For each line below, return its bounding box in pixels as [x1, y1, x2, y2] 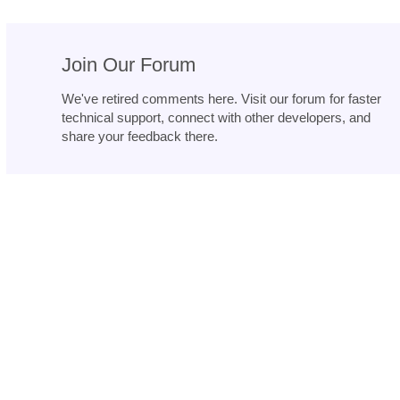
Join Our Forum [62, 53, 196, 76]
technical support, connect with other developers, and [62, 109, 371, 125]
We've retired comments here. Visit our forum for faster [62, 90, 381, 106]
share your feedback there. [62, 128, 218, 144]
